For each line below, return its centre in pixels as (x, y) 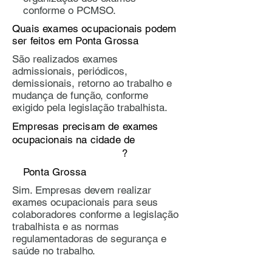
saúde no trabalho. (54, 251)
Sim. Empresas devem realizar (82, 190)
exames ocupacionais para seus (85, 202)
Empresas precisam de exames (85, 126)
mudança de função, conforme (80, 95)
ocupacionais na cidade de (97, 140)
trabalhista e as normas (66, 226)
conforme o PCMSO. (70, 10)
